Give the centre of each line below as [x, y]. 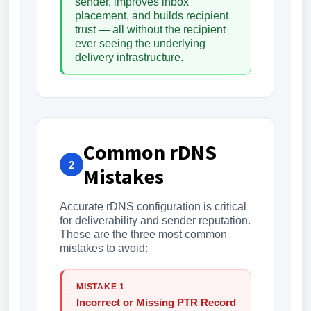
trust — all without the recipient [150, 30]
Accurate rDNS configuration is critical [153, 207]
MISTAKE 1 [101, 287]
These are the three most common [143, 234]
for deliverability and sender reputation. [155, 220]
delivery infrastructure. [129, 57]
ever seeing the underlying [140, 43]
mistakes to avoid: [104, 248]
